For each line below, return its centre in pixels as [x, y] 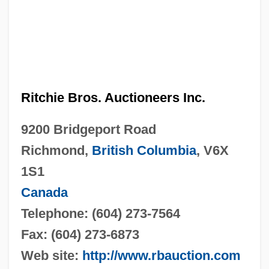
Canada [44, 192]
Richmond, [56, 150]
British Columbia [144, 150]
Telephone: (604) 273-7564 [100, 213]
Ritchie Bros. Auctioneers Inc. [113, 97]
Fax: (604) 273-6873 [80, 234]
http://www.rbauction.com [161, 255]
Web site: [51, 255]
